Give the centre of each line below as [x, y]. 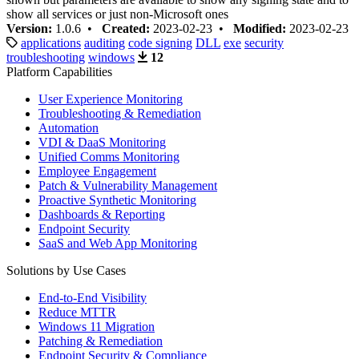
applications [51, 43]
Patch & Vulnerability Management [128, 186]
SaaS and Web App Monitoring [118, 243]
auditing [105, 43]
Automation [69, 128]
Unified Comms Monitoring [109, 157]
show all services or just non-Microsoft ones [117, 14]
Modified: [260, 28]
